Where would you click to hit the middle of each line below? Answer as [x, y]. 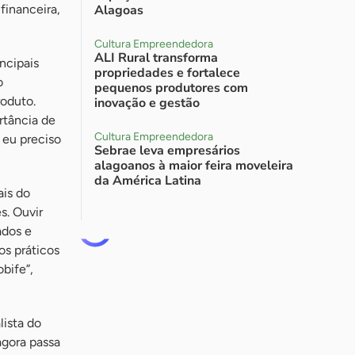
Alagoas [119, 10]
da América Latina [148, 181]
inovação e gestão [147, 103]
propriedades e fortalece [167, 73]
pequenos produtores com [171, 88]
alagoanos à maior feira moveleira [194, 166]
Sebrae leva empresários [167, 151]
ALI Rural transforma [156, 58]
